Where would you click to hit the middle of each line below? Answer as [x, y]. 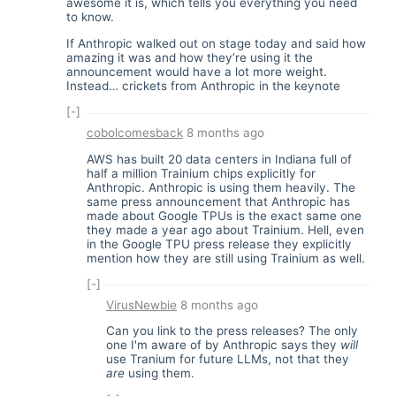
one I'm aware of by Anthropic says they [223, 345]
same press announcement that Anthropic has [218, 201]
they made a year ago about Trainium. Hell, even [225, 229]
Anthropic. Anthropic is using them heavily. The [221, 187]
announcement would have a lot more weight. [197, 71]
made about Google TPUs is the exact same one [224, 215]
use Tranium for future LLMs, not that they [228, 359]
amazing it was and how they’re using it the [190, 57]
